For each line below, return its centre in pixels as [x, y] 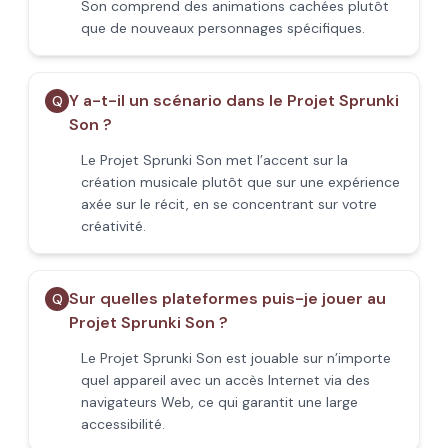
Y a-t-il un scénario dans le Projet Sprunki [234, 100]
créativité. [113, 226]
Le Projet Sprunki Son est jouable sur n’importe [236, 358]
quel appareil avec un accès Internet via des [225, 380]
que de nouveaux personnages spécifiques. [223, 28]
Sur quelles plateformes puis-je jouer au [227, 298]
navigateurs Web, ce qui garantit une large [219, 402]
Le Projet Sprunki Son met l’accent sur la [214, 160]
